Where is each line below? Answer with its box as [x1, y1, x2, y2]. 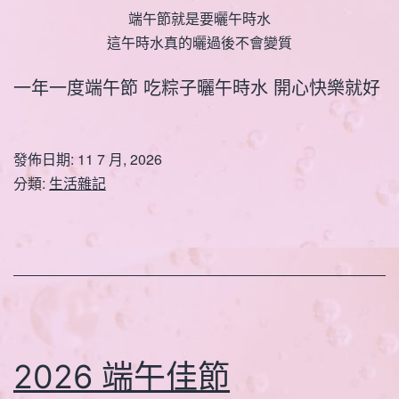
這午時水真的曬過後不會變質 [107, 31, 292, 53]
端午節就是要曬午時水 [128, 7, 271, 28]
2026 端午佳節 [13, 356, 230, 396]
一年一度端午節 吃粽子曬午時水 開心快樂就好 [13, 73, 380, 100]
